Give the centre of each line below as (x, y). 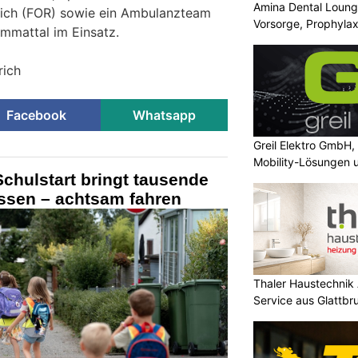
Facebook (37, 115)
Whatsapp (164, 115)
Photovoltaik (286, 178)
